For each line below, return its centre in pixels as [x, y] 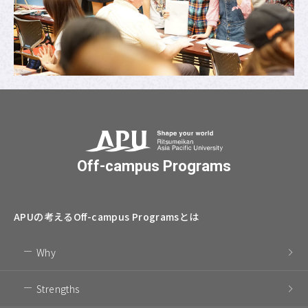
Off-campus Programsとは [136, 216]
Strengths [58, 288]
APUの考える [44, 216]
